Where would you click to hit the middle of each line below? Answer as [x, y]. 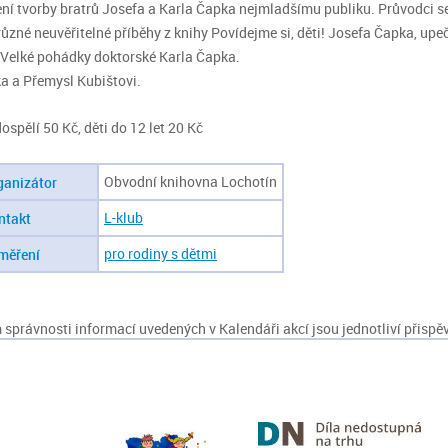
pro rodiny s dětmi [160, 254]
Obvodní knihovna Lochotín [190, 182]
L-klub [123, 218]
